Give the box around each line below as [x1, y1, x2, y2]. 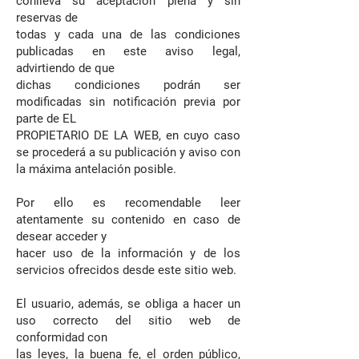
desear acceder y [16, 229, 107, 244]
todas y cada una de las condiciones [16, 27, 240, 42]
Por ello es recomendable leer [16, 196, 240, 210]
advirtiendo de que [16, 61, 115, 75]
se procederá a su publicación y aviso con [16, 145, 240, 159]
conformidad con [16, 330, 107, 345]
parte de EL [16, 111, 76, 126]
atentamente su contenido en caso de [16, 212, 240, 227]
